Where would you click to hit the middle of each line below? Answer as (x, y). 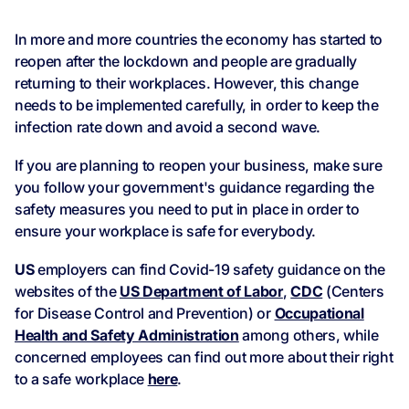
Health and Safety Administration (127, 336)
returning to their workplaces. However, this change (187, 84)
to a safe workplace (81, 379)
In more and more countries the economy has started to (199, 40)
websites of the (67, 292)
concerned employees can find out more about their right (204, 357)
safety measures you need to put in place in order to (187, 210)
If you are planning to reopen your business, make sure (199, 166)
